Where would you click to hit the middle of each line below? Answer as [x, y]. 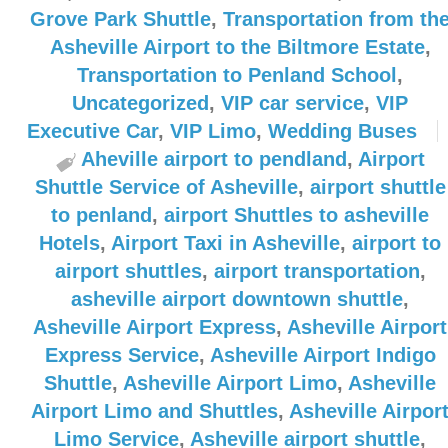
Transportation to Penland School [237, 75]
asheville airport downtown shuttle [237, 299]
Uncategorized [140, 103]
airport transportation [316, 271]
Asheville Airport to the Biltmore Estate [237, 47]
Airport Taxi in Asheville [225, 243]
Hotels [69, 243]
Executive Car [92, 131]
